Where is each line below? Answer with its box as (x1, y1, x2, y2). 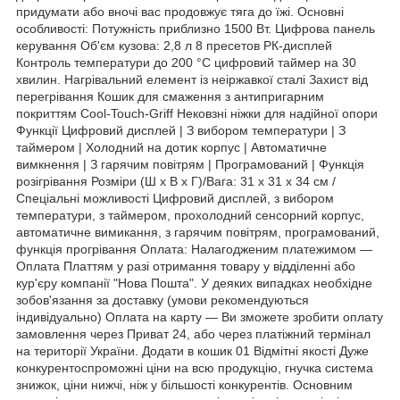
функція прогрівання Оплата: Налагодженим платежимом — (16, 241, 372, 256)
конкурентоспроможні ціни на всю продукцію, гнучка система (16, 360, 373, 375)
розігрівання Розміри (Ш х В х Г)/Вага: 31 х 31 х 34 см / (16, 173, 336, 188)
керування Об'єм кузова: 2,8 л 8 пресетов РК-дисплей (16, 37, 332, 53)
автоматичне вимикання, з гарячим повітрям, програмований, (16, 224, 379, 239)
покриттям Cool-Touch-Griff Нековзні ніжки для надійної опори (16, 105, 378, 121)
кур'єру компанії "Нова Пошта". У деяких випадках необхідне (16, 275, 372, 290)
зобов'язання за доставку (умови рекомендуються (16, 292, 309, 307)
